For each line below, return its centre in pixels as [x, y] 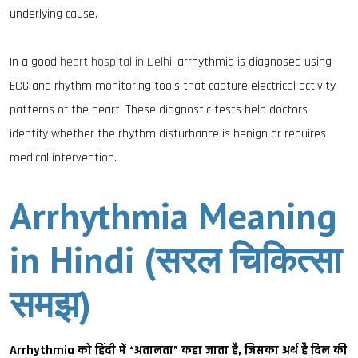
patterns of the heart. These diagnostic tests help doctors [159, 110]
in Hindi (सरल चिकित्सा [175, 260]
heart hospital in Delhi [116, 62]
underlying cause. [54, 14]
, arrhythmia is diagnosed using [252, 62]
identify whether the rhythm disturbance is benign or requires [168, 134]
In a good [35, 62]
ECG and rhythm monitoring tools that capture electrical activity [173, 86]
